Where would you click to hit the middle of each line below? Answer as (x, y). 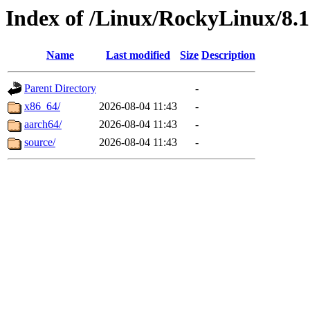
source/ (40, 143)
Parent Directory (60, 89)
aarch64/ (43, 125)
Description (228, 55)
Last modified (138, 55)
